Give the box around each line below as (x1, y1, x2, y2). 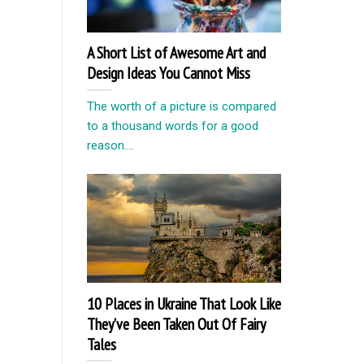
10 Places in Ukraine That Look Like (87, 292, 281, 314)
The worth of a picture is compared (87, 99, 276, 115)
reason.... (87, 138, 134, 154)
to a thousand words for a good (87, 119, 258, 134)
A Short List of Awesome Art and (87, 42, 266, 63)
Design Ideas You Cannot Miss (87, 63, 253, 84)
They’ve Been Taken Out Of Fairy (87, 313, 265, 334)
